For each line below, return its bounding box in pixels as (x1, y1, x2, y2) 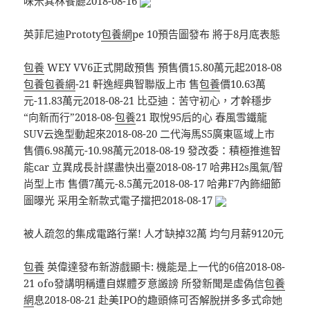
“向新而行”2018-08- (24, 110, 116, 125)
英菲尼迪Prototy (24, 27, 102, 42)
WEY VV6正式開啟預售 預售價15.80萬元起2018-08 (44, 60, 282, 75)
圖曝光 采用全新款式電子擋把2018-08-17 (24, 193, 216, 208)
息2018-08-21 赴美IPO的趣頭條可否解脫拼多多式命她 (34, 293, 283, 307)
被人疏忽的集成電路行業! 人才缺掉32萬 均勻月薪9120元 (24, 226, 284, 241)
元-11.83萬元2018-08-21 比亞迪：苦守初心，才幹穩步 (24, 93, 273, 108)
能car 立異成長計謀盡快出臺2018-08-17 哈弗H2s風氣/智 (24, 160, 284, 174)
